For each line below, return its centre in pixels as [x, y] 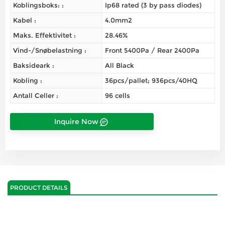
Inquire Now [77, 121]
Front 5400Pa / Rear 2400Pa [152, 50]
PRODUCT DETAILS [39, 188]
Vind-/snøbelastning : [50, 50]
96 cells [117, 96]
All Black [119, 66]
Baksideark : [34, 66]
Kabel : [25, 20]
